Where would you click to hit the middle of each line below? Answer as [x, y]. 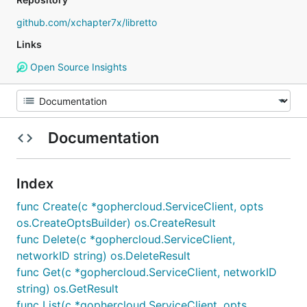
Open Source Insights [77, 67]
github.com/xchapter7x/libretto [87, 22]
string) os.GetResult [67, 288]
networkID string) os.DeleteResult [103, 256]
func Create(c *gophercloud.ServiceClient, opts [140, 206]
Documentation [103, 138]
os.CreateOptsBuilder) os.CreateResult [116, 223]
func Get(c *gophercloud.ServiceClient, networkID [147, 272]
